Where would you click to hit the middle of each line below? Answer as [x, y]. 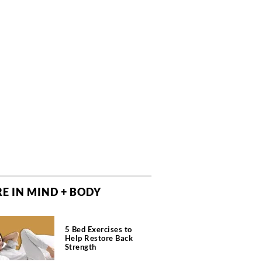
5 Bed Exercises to [98, 229]
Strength [80, 247]
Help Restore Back [99, 238]
